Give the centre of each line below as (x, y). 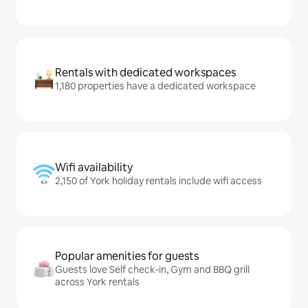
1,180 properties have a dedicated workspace (155, 86)
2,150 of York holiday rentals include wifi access (158, 181)
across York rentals (97, 282)
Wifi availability (94, 167)
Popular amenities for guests (127, 256)
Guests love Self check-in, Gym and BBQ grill (152, 269)
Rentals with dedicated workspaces (145, 73)
